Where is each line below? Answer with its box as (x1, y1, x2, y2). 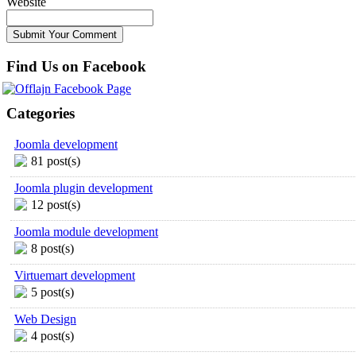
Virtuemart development (14, 268, 135, 282)
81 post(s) (31, 153, 80, 168)
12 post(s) (31, 197, 80, 211)
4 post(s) (31, 328, 74, 342)
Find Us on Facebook (6, 57, 146, 75)
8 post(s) (31, 241, 74, 255)
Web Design (14, 311, 76, 326)
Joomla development (14, 137, 118, 151)
